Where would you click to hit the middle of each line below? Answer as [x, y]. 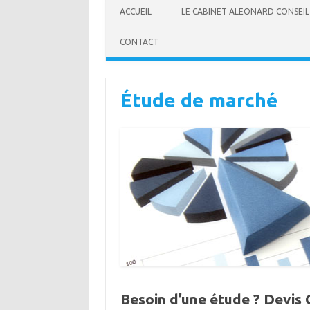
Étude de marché [199, 100]
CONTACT [139, 42]
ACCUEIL [136, 12]
